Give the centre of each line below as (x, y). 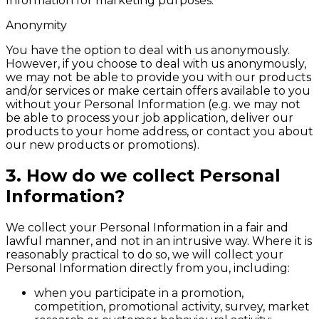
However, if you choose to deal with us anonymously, (156, 63)
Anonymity (36, 25)
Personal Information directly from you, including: (148, 268)
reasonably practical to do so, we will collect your (145, 255)
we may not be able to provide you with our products (158, 77)
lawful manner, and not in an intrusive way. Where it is (159, 241)
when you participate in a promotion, (139, 293)
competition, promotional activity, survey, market (172, 307)
